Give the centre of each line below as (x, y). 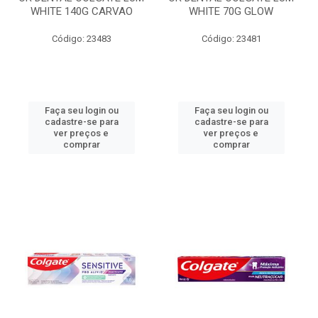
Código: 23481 (231, 39)
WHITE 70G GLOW (231, 11)
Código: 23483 (81, 39)
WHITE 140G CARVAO (81, 11)
